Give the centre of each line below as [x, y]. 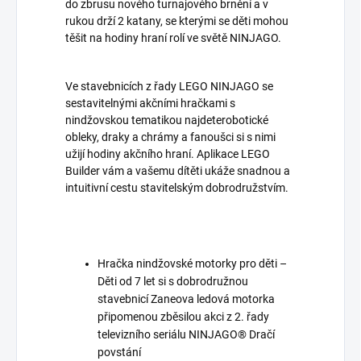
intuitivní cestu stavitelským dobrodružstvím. [177, 188]
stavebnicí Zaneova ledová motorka [186, 299]
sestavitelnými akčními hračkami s [150, 104]
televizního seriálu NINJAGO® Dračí [186, 335]
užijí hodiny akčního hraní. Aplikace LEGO [168, 154]
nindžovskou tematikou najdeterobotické [167, 120]
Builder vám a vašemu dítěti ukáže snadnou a [178, 171]
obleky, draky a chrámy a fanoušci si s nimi [170, 137]
